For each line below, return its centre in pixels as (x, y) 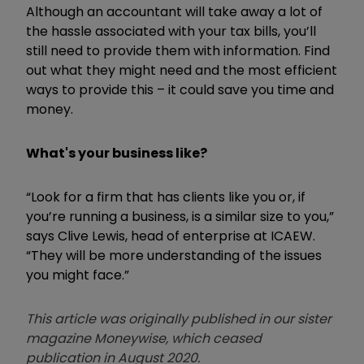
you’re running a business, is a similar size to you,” (180, 216)
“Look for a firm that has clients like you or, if (166, 197)
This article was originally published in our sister (179, 318)
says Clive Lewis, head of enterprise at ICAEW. (171, 236)
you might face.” (78, 275)
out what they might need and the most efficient (182, 70)
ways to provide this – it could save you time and (180, 89)
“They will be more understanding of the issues (174, 255)
